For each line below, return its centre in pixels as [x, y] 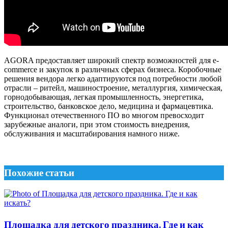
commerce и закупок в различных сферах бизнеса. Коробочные [113, 69]
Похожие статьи [39, 173]
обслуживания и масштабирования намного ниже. [92, 133]
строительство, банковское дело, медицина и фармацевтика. [109, 106]
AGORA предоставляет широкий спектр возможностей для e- [111, 60]
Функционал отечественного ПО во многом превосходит [104, 115]
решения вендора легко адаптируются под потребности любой [113, 78]
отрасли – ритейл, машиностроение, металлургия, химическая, [113, 88]
